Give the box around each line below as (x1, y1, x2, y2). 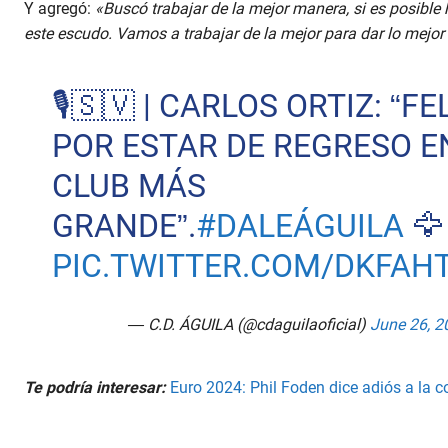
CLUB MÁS (51, 167, 206, 206)
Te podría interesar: (24, 378, 166, 398)
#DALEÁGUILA (195, 207, 404, 246)
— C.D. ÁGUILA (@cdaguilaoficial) (128, 315, 370, 335)
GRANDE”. (51, 207, 196, 246)
